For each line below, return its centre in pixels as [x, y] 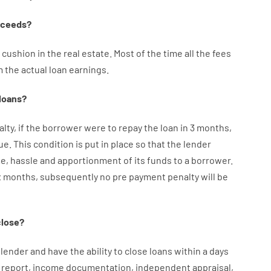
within [187, 251]
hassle [24, 160]
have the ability [80, 251]
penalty [183, 176]
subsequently [69, 176]
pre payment [139, 176]
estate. [96, 53]
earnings [87, 69]
